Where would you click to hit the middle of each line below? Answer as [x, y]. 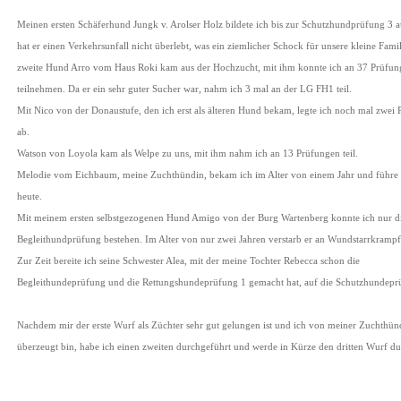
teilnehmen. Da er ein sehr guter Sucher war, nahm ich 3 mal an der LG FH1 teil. [184, 89]
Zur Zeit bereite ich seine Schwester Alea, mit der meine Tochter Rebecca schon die [188, 261]
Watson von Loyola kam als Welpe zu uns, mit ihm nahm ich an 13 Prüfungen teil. [188, 154]
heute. [30, 196]
